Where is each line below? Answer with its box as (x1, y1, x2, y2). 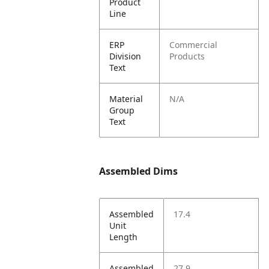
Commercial (169, 39, 218, 50)
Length (109, 231, 138, 243)
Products (169, 50, 205, 62)
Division (109, 50, 142, 62)
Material (109, 93, 144, 104)
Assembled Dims (99, 165, 178, 178)
